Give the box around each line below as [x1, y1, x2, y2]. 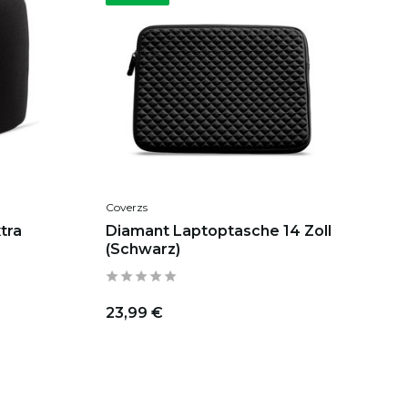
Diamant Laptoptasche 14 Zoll [105, 222, 331, 240]
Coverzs [105, 200, 148, 215]
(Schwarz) [105, 240, 180, 259]
